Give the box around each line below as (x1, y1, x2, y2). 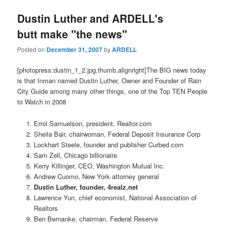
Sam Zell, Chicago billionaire (33, 150, 117, 160)
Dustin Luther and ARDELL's (17, 10, 164, 26)
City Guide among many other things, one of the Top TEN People (17, 86, 208, 96)
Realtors (33, 203, 58, 213)
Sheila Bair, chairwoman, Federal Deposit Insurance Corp (33, 129, 200, 139)
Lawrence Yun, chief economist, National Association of (33, 192, 197, 202)
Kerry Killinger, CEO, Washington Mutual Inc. (33, 160, 165, 171)
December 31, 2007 (46, 45, 103, 54)
